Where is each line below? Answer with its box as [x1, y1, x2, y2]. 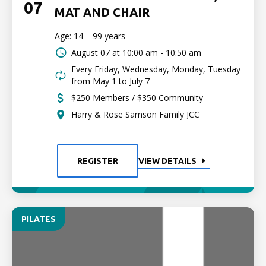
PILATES [21, 214, 56, 224]
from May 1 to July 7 [71, 75, 150, 87]
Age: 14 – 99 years [55, 30, 125, 42]
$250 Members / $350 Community [71, 92, 203, 103]
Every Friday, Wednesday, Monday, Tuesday [71, 64, 240, 75]
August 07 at [71, 47, 120, 58]
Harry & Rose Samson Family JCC [71, 109, 199, 120]
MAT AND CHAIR [55, 5, 150, 19]
